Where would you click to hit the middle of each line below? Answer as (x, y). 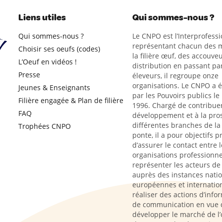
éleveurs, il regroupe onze (175, 76)
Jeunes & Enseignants (54, 87)
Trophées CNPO (44, 126)
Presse (29, 75)
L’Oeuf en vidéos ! (47, 62)
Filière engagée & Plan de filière (71, 100)
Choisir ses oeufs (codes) (59, 49)
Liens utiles (42, 17)
